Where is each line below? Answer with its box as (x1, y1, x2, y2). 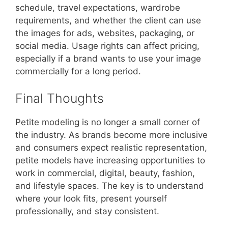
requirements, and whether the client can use (15, 15, 201, 25)
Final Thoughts (15, 91, 104, 106)
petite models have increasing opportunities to (15, 155, 205, 166)
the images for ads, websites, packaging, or (15, 27, 194, 38)
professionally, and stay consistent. (15, 206, 159, 217)
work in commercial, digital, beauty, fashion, (15, 168, 195, 179)
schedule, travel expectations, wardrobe (15, 2, 180, 13)
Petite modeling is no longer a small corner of (15, 117, 200, 128)
